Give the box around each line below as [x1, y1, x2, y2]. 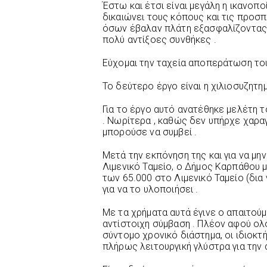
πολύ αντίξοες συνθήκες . [103, 34, 216, 46]
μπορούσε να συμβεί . [103, 126, 197, 138]
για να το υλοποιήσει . [103, 184, 198, 195]
